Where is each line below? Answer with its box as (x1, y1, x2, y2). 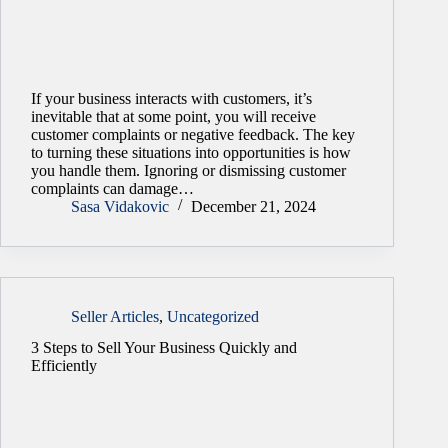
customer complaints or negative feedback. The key (31, 125, 355, 143)
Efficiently (31, 356, 97, 374)
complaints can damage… (31, 179, 194, 197)
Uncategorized (167, 307, 259, 325)
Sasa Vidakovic (71, 197, 169, 215)
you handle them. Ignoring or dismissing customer (31, 161, 346, 179)
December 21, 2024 (191, 197, 316, 215)
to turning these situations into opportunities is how (31, 143, 351, 161)
